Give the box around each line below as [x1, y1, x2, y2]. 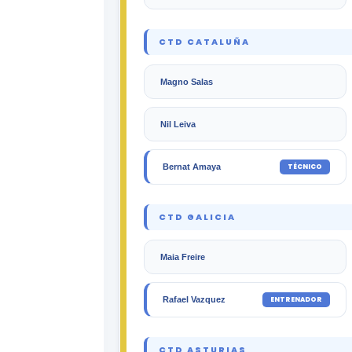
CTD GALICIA [159, 211, 236, 223]
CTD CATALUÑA [159, 35, 250, 48]
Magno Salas [160, 76, 213, 86]
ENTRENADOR [270, 294, 322, 304]
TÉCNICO [288, 161, 322, 171]
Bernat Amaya [163, 162, 221, 172]
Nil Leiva [160, 119, 196, 129]
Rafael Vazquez [163, 295, 225, 305]
